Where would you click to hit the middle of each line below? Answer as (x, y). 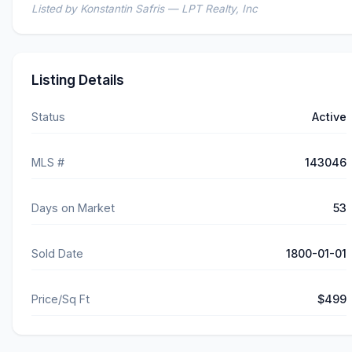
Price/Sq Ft (60, 299)
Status (48, 117)
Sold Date (57, 254)
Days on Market (73, 208)
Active (329, 117)
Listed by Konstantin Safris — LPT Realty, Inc (145, 9)
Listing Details (78, 80)
